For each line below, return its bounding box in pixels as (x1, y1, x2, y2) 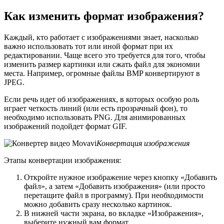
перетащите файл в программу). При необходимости (24, 191, 203, 200)
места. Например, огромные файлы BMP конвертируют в (4, 69, 200, 78)
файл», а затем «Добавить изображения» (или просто (24, 182, 205, 191)
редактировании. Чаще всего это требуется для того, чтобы (4, 51, 205, 60)
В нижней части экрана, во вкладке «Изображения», (24, 209, 203, 218)
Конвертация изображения (96, 139, 189, 148)
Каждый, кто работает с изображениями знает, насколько (4, 33, 198, 42)
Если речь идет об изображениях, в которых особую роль (4, 95, 199, 104)
